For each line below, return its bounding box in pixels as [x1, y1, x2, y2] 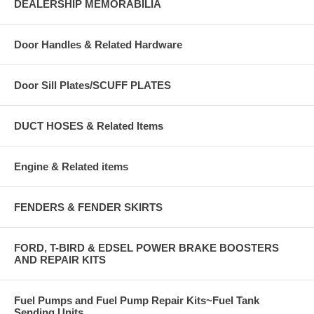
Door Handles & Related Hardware [14, 38, 182, 50]
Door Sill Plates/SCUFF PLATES [14, 78, 171, 91]
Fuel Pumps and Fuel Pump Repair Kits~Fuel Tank [14, 294, 259, 306]
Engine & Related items [14, 160, 128, 172]
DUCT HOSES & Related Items [14, 119, 163, 132]
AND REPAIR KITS [14, 253, 106, 266]
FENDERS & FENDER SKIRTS [14, 200, 163, 213]
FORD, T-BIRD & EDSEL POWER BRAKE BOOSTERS [14, 241, 279, 254]
